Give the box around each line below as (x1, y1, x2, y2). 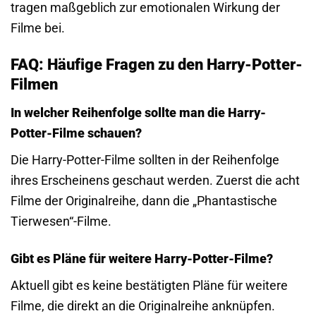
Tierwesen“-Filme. (11, 213, 111, 229)
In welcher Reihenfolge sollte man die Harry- (11, 104, 266, 120)
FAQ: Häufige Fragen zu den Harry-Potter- (11, 55, 303, 73)
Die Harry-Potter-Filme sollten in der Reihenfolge (11, 152, 279, 167)
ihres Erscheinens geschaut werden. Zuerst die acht (11, 172, 300, 188)
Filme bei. (11, 20, 65, 35)
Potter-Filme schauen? (11, 125, 142, 140)
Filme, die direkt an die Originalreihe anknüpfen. (11, 298, 275, 313)
